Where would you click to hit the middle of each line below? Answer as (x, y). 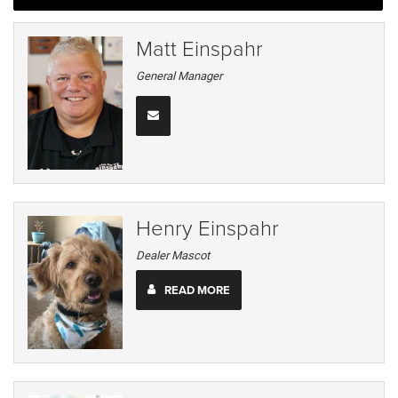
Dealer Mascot (173, 256)
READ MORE (197, 290)
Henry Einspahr (208, 227)
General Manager (179, 76)
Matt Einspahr (200, 48)
